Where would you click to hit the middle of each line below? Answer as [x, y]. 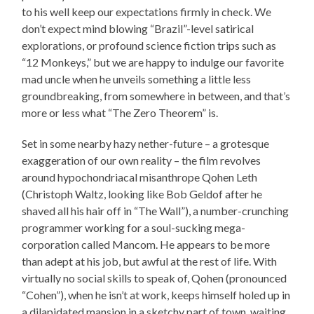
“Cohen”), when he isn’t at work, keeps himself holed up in [156, 295]
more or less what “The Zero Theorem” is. [120, 113]
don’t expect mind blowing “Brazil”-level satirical [138, 29]
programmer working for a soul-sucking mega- [134, 228]
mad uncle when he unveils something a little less [137, 79]
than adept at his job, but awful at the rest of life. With [150, 261]
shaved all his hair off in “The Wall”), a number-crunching [156, 211]
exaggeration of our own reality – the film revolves [142, 161]
